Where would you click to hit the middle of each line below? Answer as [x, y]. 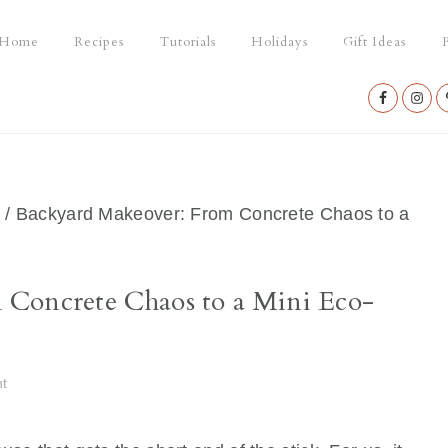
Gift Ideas [375, 42]
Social [401, 133]
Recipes [99, 42]
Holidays [279, 42]
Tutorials [187, 42]
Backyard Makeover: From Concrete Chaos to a [210, 214]
